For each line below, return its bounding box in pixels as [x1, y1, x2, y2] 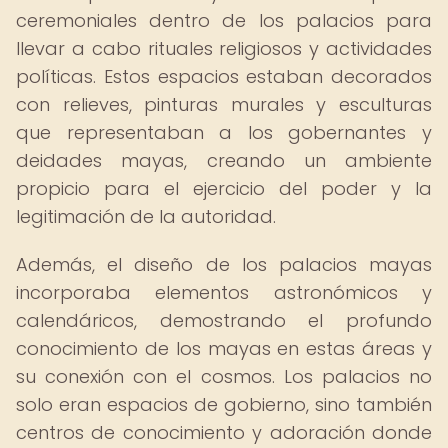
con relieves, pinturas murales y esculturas [16, 92, 432, 117]
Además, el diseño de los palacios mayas [16, 252, 432, 277]
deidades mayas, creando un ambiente [16, 148, 432, 173]
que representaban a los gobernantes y [16, 120, 432, 145]
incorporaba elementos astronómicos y [16, 280, 432, 305]
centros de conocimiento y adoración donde [16, 420, 432, 445]
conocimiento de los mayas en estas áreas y [16, 336, 432, 361]
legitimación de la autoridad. [16, 204, 276, 229]
